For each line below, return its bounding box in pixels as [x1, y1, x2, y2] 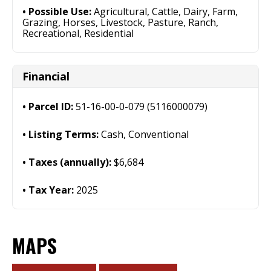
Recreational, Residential [22, 27, 134, 40]
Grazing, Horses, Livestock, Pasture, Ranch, [22, 16, 218, 29]
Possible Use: [28, 5, 94, 18]
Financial [22, 69, 70, 83]
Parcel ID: [28, 100, 76, 113]
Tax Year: [28, 183, 76, 197]
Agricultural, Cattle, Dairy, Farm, [94, 5, 238, 18]
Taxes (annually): [28, 155, 114, 169]
